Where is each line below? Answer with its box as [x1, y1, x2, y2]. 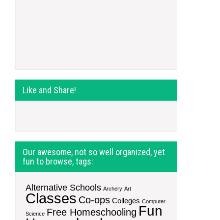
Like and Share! [23, 85, 76, 95]
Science [26, 211, 45, 217]
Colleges [112, 197, 140, 205]
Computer [142, 198, 165, 204]
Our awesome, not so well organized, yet [23, 147, 165, 157]
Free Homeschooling [47, 207, 137, 218]
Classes [26, 191, 77, 206]
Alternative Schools [26, 183, 101, 192]
